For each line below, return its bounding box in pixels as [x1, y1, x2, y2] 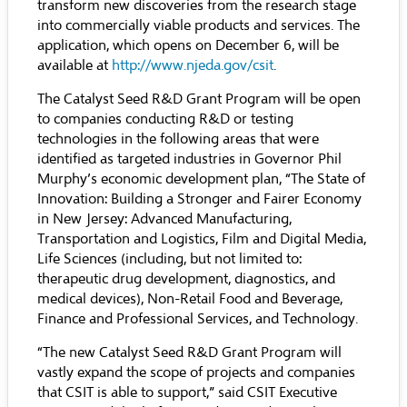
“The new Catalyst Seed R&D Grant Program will [37, 343, 342, 362]
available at [37, 56, 112, 74]
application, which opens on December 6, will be [37, 36, 339, 55]
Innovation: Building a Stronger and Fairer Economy [37, 190, 362, 208]
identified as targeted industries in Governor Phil [37, 150, 342, 168]
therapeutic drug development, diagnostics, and [37, 270, 335, 288]
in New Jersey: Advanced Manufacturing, [37, 210, 292, 228]
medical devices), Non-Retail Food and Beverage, [37, 290, 342, 308]
